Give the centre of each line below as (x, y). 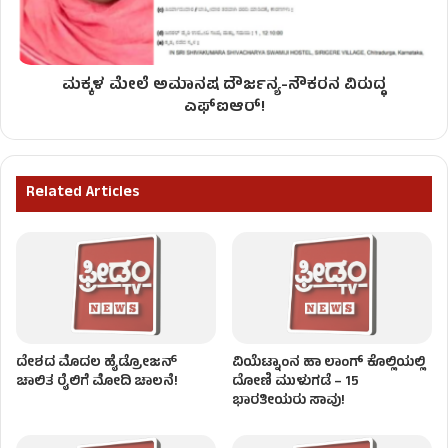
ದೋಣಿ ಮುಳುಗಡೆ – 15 (295, 383)
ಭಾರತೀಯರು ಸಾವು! (288, 402)
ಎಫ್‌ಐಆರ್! (224, 107)
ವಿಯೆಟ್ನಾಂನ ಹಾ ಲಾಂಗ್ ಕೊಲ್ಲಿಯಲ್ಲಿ (328, 364)
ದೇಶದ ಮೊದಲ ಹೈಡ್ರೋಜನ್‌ (96, 364)
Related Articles (82, 193)
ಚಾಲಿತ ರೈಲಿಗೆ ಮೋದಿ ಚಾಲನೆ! (97, 383)
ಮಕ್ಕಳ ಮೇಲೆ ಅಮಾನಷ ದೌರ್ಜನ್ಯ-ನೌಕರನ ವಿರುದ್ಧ (224, 85)
